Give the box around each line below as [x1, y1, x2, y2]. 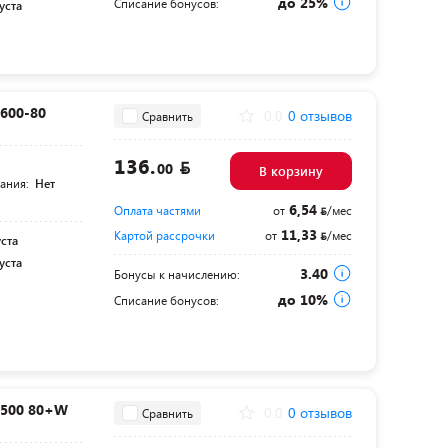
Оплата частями [113, 202, 201, 218]
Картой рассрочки [113, 227, 215, 243]
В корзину [258, 162, 323, 180]
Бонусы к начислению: [113, 266, 240, 282]
